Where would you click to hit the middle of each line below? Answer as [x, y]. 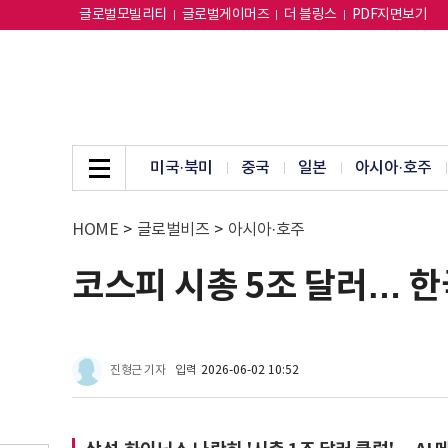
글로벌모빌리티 [123, 15]
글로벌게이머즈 [225, 15]
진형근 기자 [137, 370]
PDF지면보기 [389, 15]
